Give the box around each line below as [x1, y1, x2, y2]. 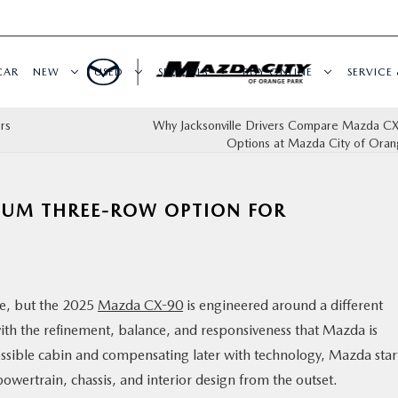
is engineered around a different [183, 297, 383, 314]
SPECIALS [158, 65, 208, 78]
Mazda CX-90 [98, 297, 183, 314]
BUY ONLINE [243, 65, 313, 78]
